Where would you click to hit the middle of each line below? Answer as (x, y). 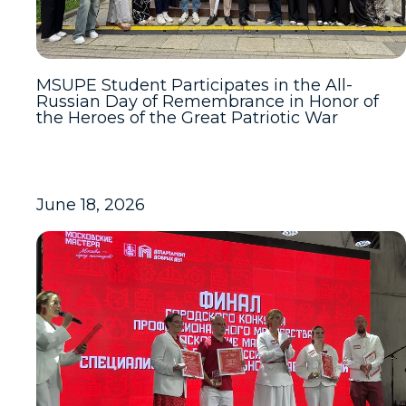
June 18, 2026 (91, 205)
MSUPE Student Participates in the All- (194, 85)
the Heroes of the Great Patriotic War (187, 118)
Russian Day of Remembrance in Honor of (208, 101)
